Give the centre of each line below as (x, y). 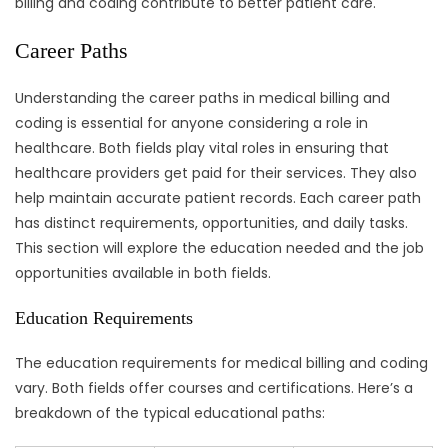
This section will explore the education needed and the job (219, 248)
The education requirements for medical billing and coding (221, 363)
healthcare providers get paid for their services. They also (216, 173)
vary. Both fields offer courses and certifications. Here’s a (214, 388)
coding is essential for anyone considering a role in (191, 123)
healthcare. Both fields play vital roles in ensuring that (202, 148)
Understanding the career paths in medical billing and (202, 98)
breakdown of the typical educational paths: (170, 413)
